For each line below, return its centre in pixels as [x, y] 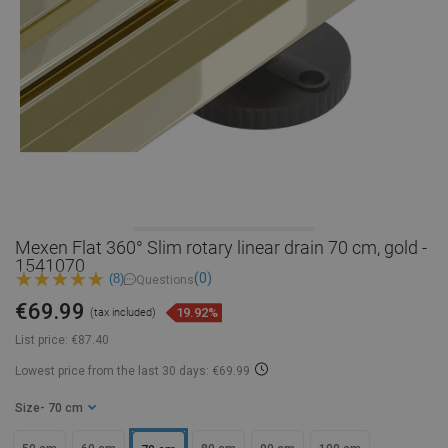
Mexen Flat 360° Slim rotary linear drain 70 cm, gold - [221, 247]
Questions [165, 279]
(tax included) [123, 313]
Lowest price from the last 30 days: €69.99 [132, 371]
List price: [41, 340]
